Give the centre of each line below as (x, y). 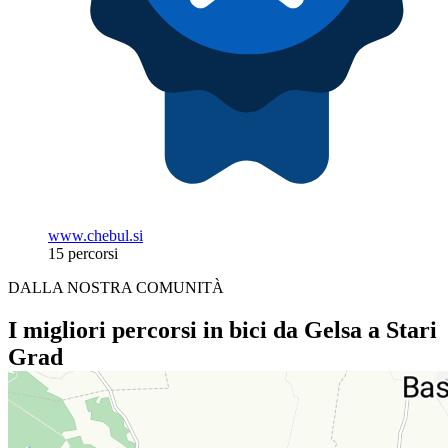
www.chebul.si (95, 236)
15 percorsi (83, 254)
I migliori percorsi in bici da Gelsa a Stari (222, 329)
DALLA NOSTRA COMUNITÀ (116, 288)
